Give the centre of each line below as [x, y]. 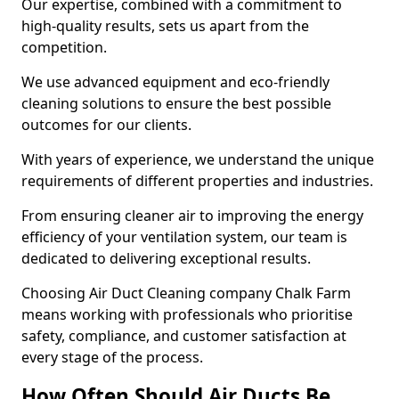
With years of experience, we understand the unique [198, 159]
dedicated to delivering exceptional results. [168, 258]
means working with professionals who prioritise [187, 314]
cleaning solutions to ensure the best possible [176, 103]
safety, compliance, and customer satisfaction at [184, 336]
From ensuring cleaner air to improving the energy [192, 216]
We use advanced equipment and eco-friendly [175, 82]
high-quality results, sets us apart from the [165, 26]
